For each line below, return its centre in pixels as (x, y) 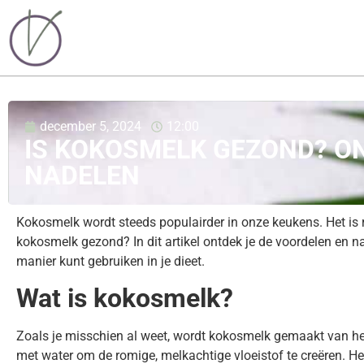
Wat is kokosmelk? (125, 299)
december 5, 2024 (91, 126)
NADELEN (82, 175)
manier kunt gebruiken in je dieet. (110, 261)
